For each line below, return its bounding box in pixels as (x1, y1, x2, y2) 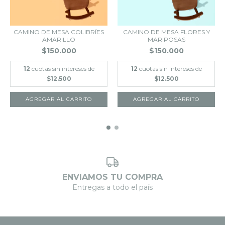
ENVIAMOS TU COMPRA (62, 172, 163, 182)
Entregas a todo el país (72, 183, 153, 192)
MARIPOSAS (147, 35, 185, 43)
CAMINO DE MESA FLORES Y (123, 28, 210, 36)
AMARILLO (42, 35, 75, 43)
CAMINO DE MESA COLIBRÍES (14, 28, 104, 36)
